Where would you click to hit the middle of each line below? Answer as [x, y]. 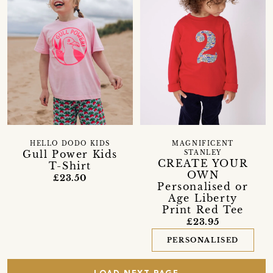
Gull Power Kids [70, 154]
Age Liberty [203, 198]
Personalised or [203, 187]
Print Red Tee [203, 210]
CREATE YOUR [203, 164]
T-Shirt [70, 166]
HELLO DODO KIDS [70, 144]
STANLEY [203, 153]
